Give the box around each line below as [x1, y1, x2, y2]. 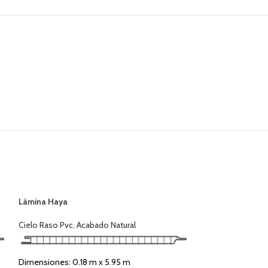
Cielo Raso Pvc [18, 219, 73, 230]
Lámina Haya [18, 196, 68, 207]
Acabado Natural [76, 219, 136, 230]
